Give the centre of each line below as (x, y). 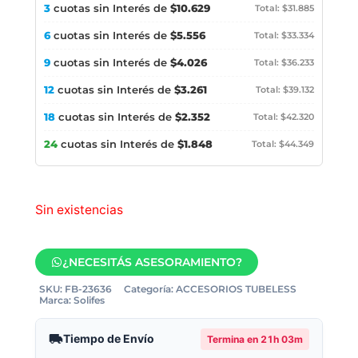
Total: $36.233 (284, 62)
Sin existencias (79, 210)
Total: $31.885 (284, 8)
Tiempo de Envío (109, 339)
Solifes (89, 300)
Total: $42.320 (284, 116)
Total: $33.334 (284, 35)
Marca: (56, 300)
